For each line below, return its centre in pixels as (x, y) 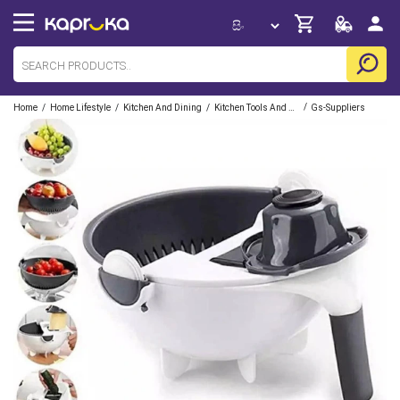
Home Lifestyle (80, 108)
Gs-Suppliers (338, 108)
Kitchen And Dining (162, 108)
